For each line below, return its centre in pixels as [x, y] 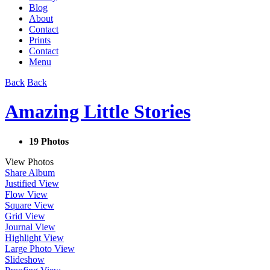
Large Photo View [40, 248]
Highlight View [34, 237]
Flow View [26, 194]
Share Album [30, 172]
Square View [30, 205]
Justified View [32, 183]
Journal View [30, 227]
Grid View [25, 216]
